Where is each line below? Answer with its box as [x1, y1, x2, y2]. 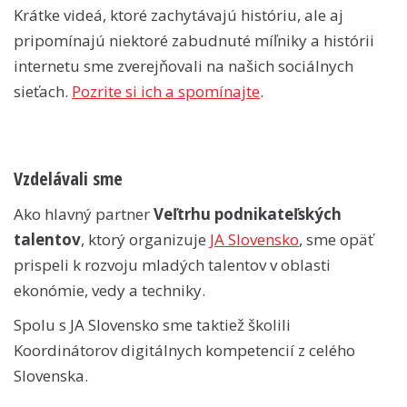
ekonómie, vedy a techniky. [14, 279, 205, 301]
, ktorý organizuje [81, 228, 210, 250]
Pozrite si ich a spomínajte [72, 80, 260, 102]
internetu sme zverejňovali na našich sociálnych [14, 55, 353, 76]
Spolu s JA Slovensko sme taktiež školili [14, 313, 291, 335]
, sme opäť [299, 228, 373, 250]
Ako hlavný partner [14, 203, 154, 224]
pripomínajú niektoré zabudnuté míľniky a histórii [14, 29, 374, 51]
